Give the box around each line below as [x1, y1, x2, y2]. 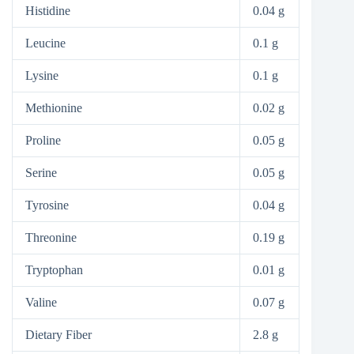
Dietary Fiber [25, 328, 92, 342]
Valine [25, 296, 57, 310]
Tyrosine [25, 198, 69, 213]
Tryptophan [25, 263, 83, 277]
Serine [25, 166, 57, 180]
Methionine [25, 101, 82, 115]
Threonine [25, 231, 77, 245]
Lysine [25, 69, 58, 83]
